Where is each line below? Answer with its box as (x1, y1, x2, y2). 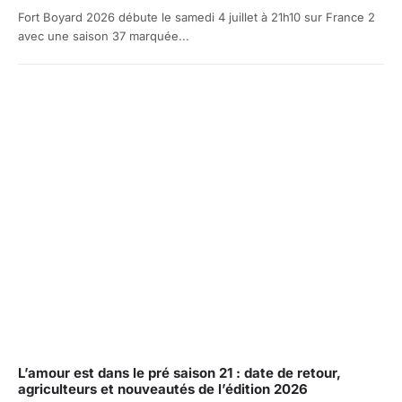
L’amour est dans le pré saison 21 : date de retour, (18, 363, 341, 381)
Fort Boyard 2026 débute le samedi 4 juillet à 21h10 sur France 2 (18, 10, 375, 24)
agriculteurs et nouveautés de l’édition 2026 (18, 380, 308, 398)
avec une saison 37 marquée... (18, 29, 189, 43)
